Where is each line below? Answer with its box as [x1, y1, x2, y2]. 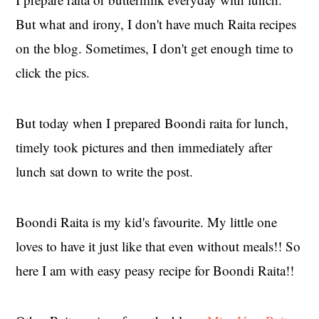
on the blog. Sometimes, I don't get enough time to [16, 39, 294, 58]
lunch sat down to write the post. [16, 162, 194, 181]
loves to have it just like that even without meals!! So [16, 237, 301, 256]
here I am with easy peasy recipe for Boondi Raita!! [16, 261, 295, 280]
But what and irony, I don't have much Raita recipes [16, 15, 297, 33]
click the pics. [16, 63, 90, 82]
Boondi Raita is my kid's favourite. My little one [16, 213, 278, 231]
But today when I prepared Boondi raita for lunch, [16, 114, 289, 132]
